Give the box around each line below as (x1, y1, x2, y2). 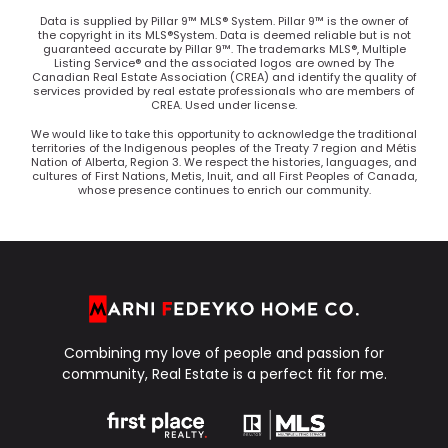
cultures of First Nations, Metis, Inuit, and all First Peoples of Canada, (31, 167, 417, 184)
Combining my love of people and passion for (64, 343, 384, 364)
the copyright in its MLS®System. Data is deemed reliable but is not (37, 27, 411, 44)
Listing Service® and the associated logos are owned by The (54, 55, 394, 72)
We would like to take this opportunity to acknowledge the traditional (31, 125, 417, 142)
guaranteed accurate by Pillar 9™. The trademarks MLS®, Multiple (42, 41, 406, 58)
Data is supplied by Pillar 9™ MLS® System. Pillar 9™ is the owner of (39, 13, 409, 30)
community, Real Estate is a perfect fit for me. (61, 364, 387, 385)
